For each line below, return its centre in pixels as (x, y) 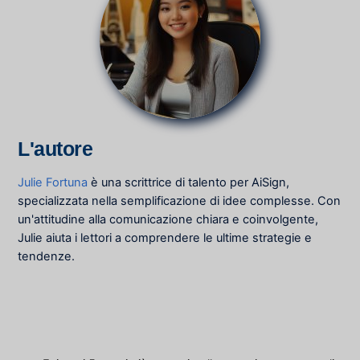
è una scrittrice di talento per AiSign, (189, 182)
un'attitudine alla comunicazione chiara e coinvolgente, (168, 219)
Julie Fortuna (53, 182)
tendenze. (47, 256)
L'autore (55, 149)
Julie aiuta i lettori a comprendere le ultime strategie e (165, 237)
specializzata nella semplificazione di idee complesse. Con (180, 200)
